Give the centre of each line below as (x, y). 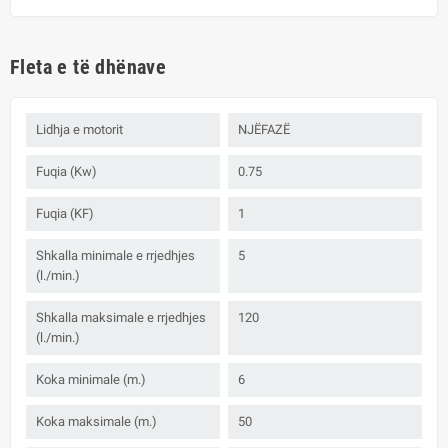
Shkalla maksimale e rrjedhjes (121, 317)
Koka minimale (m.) (91, 379)
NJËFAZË (264, 129)
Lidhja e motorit (79, 129)
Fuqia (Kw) (66, 171)
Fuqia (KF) (65, 213)
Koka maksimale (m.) (96, 421)
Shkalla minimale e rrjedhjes (115, 255)
